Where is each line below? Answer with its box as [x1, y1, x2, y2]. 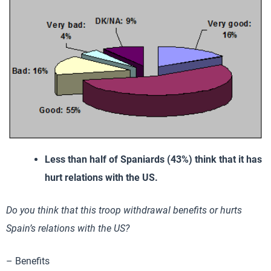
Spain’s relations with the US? [6, 223, 129, 235]
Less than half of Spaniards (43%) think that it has [45, 154, 262, 166]
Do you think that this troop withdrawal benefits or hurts [6, 204, 242, 217]
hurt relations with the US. [45, 172, 158, 184]
